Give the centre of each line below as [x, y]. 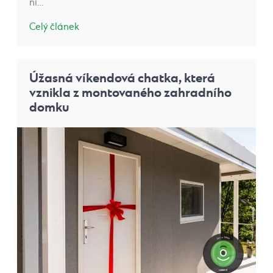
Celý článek [54, 27]
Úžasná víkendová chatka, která [122, 78]
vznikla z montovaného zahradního [130, 93]
